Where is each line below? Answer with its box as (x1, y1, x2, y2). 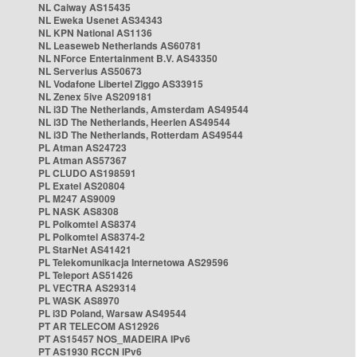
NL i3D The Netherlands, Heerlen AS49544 (38, 115, 230, 129)
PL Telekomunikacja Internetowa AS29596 (38, 255, 229, 269)
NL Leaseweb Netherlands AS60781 (38, 38, 202, 53)
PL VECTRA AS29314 (38, 280, 136, 295)
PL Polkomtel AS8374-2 (38, 229, 145, 244)
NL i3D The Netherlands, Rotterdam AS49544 (38, 127, 243, 142)
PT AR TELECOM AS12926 (38, 319, 159, 333)
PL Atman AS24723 (38, 140, 127, 155)
